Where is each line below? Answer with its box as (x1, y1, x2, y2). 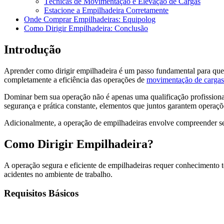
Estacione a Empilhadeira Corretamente (44, 6, 168, 14)
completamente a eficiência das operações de (4, 75, 146, 84)
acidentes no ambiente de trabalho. (4, 169, 112, 178)
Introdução (4, 42, 61, 56)
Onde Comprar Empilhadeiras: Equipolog (24, 15, 155, 23)
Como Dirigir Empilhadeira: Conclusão (24, 24, 148, 32)
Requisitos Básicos (4, 188, 78, 199)
